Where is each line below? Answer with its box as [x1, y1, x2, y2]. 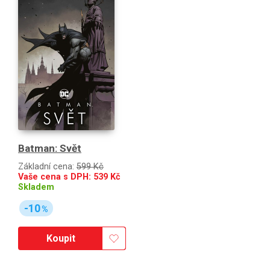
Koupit [46, 233, 75, 245]
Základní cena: [18, 161, 77, 172]
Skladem [18, 181, 54, 192]
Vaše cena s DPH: [18, 171, 93, 182]
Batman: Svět [18, 142, 81, 154]
